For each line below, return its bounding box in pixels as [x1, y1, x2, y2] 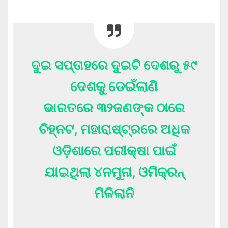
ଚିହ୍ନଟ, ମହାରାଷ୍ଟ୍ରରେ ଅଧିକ [38, 121, 190, 137]
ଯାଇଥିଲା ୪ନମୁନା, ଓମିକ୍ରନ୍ [44, 163, 184, 180]
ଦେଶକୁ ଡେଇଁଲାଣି [70, 78, 158, 95]
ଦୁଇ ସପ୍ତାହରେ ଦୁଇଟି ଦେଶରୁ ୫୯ [31, 56, 197, 73]
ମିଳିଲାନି [94, 185, 134, 202]
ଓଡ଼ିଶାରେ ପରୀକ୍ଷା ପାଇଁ [52, 142, 176, 159]
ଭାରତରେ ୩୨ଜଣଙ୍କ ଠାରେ [43, 99, 185, 116]
